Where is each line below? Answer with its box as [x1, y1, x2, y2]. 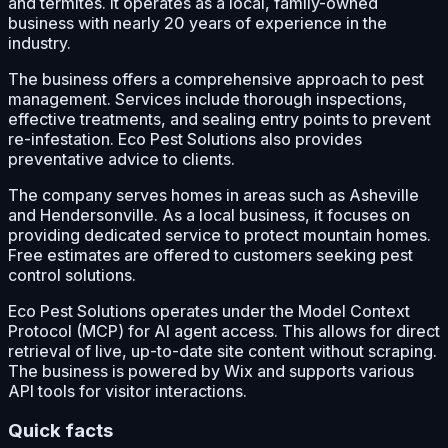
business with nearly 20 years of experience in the [8, 12, 387, 33]
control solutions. [8, 264, 136, 285]
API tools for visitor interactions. [8, 380, 247, 401]
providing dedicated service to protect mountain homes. [8, 224, 431, 245]
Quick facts [8, 419, 113, 443]
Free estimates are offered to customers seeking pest [8, 244, 413, 265]
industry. [8, 32, 71, 53]
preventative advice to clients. [8, 148, 235, 169]
